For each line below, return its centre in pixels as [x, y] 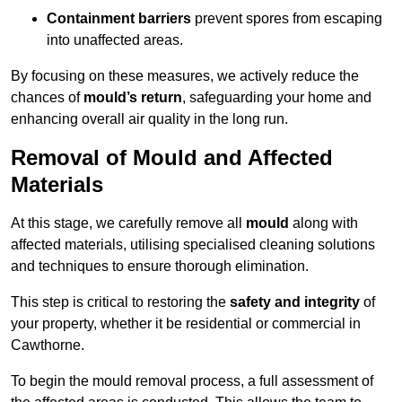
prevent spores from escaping [287, 19]
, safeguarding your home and [277, 98]
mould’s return [133, 98]
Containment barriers [119, 19]
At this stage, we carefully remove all [128, 223]
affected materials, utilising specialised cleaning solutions [193, 245]
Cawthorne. [48, 345]
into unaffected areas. [115, 40]
